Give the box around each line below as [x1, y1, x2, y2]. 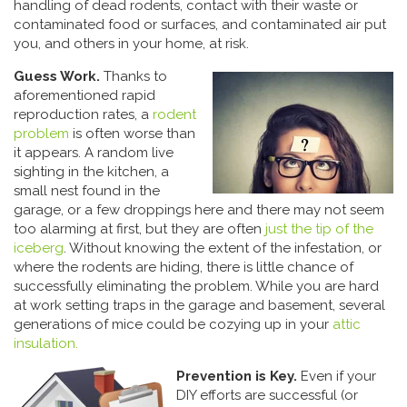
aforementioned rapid [14, 87, 155, 104]
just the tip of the [265, 221, 373, 237]
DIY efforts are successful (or [176, 387, 358, 403]
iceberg [14, 240, 64, 256]
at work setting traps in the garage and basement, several [14, 297, 385, 313]
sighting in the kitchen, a [14, 164, 169, 180]
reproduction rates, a [14, 106, 153, 123]
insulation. [14, 335, 78, 352]
